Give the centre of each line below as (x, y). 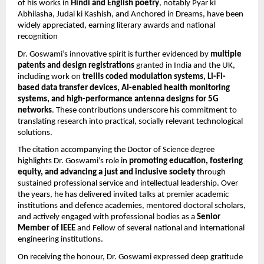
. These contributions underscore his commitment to (144, 110)
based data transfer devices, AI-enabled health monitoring (124, 88)
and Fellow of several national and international (160, 229)
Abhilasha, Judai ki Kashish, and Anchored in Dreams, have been (131, 14)
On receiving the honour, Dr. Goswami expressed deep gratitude (130, 257)
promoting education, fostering (186, 161)
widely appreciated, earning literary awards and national (116, 25)
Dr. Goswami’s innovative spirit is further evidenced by (114, 54)
